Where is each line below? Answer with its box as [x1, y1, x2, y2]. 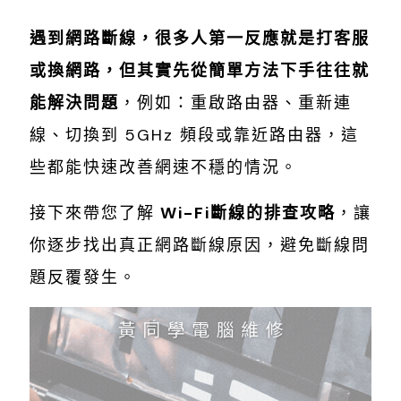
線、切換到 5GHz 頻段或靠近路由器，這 [30, 124, 359, 147]
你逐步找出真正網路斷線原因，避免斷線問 [30, 235, 370, 257]
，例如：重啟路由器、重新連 [119, 92, 352, 115]
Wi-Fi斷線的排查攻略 [155, 202, 336, 225]
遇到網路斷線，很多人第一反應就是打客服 [30, 28, 370, 50]
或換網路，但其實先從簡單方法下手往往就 [30, 60, 370, 82]
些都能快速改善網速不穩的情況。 [30, 157, 298, 179]
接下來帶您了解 [30, 202, 155, 225]
